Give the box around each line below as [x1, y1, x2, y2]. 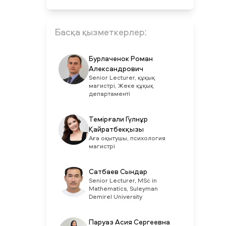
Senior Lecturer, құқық [88, 75, 155, 81]
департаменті [88, 91, 130, 97]
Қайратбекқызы [88, 126, 144, 133]
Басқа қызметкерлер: [54, 28, 147, 37]
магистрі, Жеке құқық [88, 83, 153, 89]
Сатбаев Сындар [88, 168, 147, 176]
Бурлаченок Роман [88, 55, 153, 63]
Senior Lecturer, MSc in [88, 178, 157, 184]
